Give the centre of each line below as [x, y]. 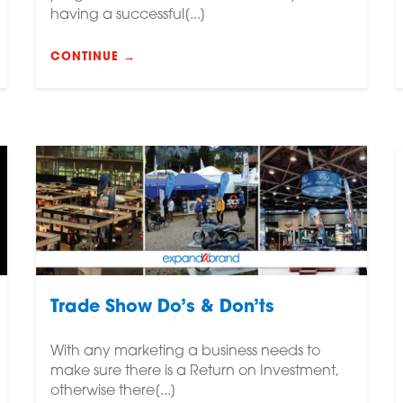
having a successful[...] [128, 16]
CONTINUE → [93, 58]
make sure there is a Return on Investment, [194, 371]
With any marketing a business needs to [185, 351]
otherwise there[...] [113, 391]
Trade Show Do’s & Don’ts [162, 308]
